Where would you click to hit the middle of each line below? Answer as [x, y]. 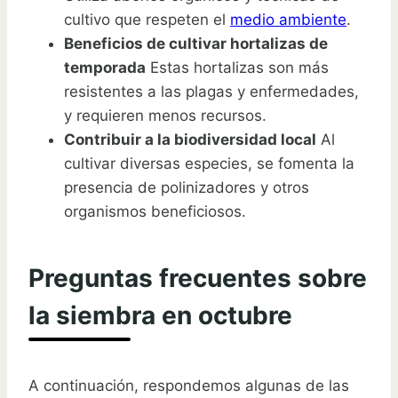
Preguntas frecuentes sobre [198, 279]
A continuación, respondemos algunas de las [189, 386]
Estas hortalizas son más [237, 67]
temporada [105, 67]
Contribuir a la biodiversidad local [190, 139]
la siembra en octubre [160, 316]
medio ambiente [288, 19]
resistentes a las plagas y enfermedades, [211, 91]
